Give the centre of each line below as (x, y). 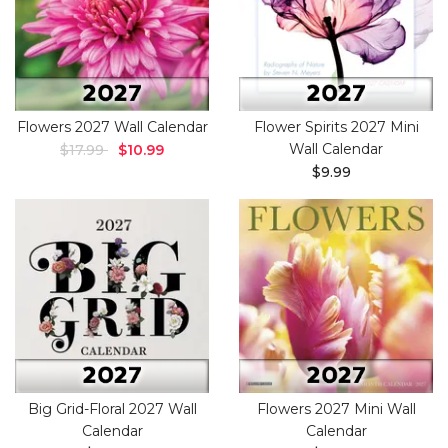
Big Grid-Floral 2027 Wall (112, 409)
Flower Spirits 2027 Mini (336, 127)
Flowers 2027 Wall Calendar (112, 127)
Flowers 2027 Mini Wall (336, 409)
